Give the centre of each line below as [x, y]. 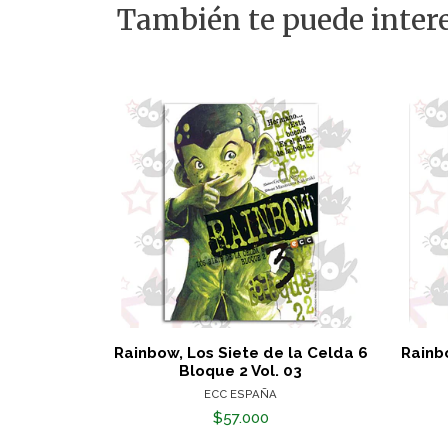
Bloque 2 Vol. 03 [241, 370]
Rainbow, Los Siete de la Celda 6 [240, 352]
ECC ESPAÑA [241, 393]
